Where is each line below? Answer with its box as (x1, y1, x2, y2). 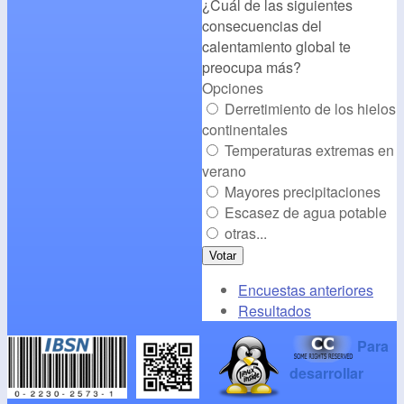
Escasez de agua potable (225, 201, 387, 223)
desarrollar (289, 362, 363, 383)
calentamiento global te (202, 35, 351, 57)
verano (202, 160, 246, 181)
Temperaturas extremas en (225, 139, 394, 161)
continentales (202, 118, 288, 140)
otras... (225, 222, 267, 243)
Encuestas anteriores (238, 279, 373, 300)
